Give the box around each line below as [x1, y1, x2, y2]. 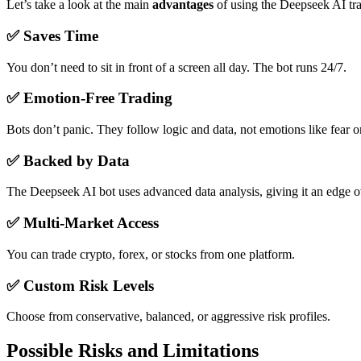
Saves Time [23, 27, 98, 44]
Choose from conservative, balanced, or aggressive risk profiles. [6, 309, 330, 324]
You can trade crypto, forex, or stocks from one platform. [6, 247, 295, 261]
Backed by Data [23, 151, 130, 169]
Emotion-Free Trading [23, 89, 172, 107]
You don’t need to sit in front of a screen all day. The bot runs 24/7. [6, 60, 346, 74]
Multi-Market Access [23, 214, 159, 232]
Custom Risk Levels [23, 276, 154, 294]
